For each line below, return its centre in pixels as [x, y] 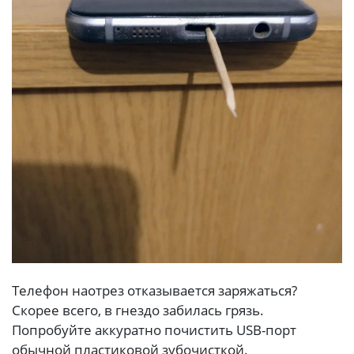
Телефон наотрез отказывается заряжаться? [154, 291]
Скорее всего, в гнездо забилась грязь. [138, 311]
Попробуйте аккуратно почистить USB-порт [154, 330]
